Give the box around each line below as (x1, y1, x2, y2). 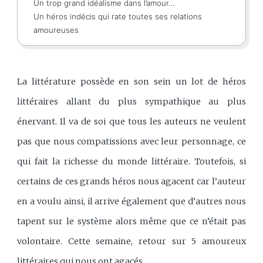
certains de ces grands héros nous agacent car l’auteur (17, 176, 246, 187)
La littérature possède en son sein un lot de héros (17, 76, 246, 87)
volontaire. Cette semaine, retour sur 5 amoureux (17, 235, 246, 247)
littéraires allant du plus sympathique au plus (17, 96, 246, 107)
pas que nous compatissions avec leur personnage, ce (17, 136, 246, 147)
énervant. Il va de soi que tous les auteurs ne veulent (17, 116, 246, 127)
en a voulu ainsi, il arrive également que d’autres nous (17, 195, 246, 207)
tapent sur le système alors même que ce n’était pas (17, 215, 246, 227)
